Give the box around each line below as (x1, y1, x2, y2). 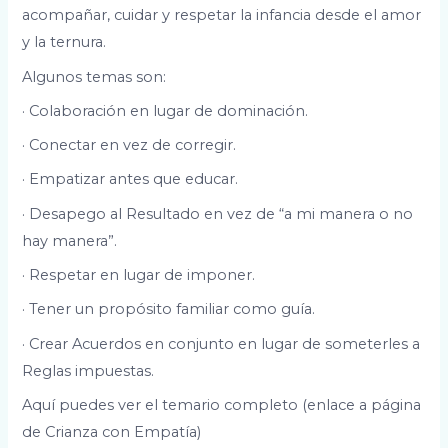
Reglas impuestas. (22, 361, 155, 380)
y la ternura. (22, 33, 107, 52)
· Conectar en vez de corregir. (22, 136, 237, 155)
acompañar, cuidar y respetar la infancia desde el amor (22, 6, 422, 25)
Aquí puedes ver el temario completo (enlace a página (22, 395, 422, 414)
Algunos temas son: (22, 67, 167, 86)
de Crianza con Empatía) (22, 422, 202, 441)
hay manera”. (22, 231, 118, 250)
